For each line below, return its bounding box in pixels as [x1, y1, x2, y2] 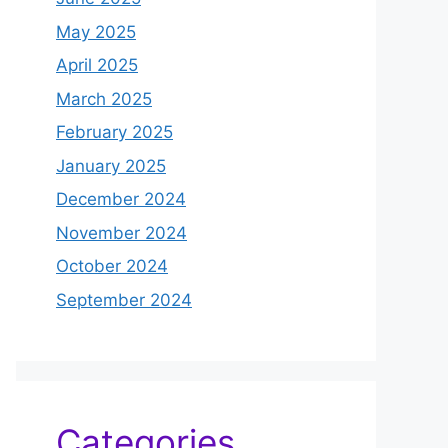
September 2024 [56, 289, 192, 310]
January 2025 [56, 155, 166, 176]
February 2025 [56, 122, 173, 143]
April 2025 [56, 55, 138, 76]
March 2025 [56, 88, 152, 109]
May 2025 [56, 21, 136, 42]
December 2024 [56, 189, 186, 210]
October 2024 [56, 256, 168, 277]
